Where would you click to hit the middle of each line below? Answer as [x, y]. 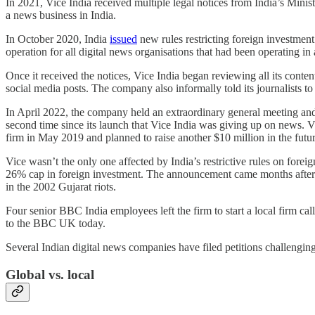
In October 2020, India [58, 39]
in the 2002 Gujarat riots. [62, 186]
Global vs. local [52, 274]
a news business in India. [62, 15]
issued [123, 39]
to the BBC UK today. [57, 223]
